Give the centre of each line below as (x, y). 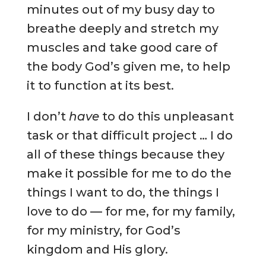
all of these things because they (125, 154)
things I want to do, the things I (123, 192)
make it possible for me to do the (129, 173)
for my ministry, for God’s (103, 230)
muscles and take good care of (122, 47)
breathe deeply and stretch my (122, 28)
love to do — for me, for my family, (131, 211)
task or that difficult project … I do (129, 135)
